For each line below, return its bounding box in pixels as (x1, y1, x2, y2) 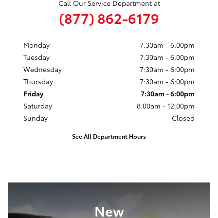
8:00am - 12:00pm (137, 100, 195, 110)
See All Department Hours (72, 131, 146, 140)
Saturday (23, 100, 52, 110)
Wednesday (23, 64, 62, 74)
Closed (172, 112, 195, 123)
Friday (23, 88, 43, 98)
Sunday (23, 112, 48, 123)
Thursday (23, 76, 53, 86)
